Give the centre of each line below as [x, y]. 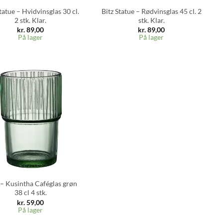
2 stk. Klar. [31, 20]
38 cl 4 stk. [30, 193]
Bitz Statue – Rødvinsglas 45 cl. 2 [151, 11]
